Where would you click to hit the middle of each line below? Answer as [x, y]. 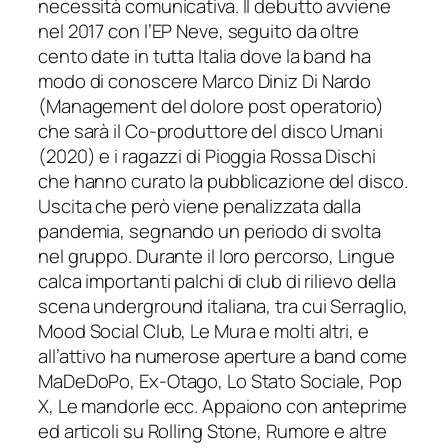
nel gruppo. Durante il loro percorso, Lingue [216, 256]
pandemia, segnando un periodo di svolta [210, 231]
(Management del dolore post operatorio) [211, 106]
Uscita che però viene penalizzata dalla [200, 206]
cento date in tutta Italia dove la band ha [204, 56]
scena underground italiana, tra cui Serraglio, [223, 306]
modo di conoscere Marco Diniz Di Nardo [205, 81]
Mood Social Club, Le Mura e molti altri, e [203, 331]
